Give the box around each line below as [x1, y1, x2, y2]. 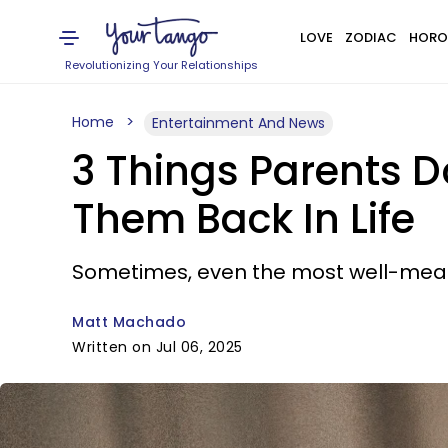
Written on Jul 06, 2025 [72, 337, 243, 357]
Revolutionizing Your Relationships [65, 57, 259, 73]
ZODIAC [344, 28, 397, 47]
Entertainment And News [152, 113, 325, 133]
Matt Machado [72, 312, 186, 332]
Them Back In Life [72, 191, 415, 247]
